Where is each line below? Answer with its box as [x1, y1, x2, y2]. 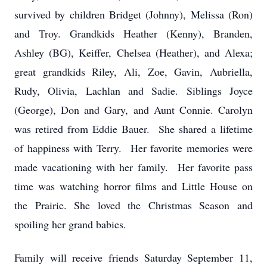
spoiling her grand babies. [14, 217, 126, 231]
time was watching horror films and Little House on [14, 179, 253, 193]
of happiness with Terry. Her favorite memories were [14, 141, 253, 155]
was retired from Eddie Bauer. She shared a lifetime [14, 122, 253, 136]
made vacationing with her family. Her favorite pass [14, 160, 253, 174]
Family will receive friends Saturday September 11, [14, 250, 253, 265]
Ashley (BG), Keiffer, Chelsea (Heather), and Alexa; [14, 45, 253, 60]
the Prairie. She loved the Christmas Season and [14, 198, 253, 212]
